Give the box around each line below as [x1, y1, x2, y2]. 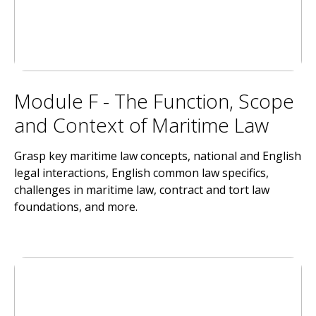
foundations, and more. [14, 199, 138, 214]
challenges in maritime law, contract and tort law [14, 182, 269, 197]
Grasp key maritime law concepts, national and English [14, 148, 301, 164]
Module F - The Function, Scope [14, 87, 294, 114]
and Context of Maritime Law [14, 111, 269, 138]
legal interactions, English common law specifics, [14, 165, 269, 181]
